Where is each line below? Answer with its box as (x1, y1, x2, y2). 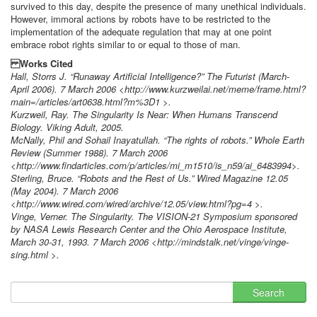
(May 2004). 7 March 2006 (11, 184, 118, 197)
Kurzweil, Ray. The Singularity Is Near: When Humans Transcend (11, 108, 277, 121)
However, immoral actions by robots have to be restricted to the (11, 12, 270, 25)
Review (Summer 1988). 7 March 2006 (11, 146, 168, 159)
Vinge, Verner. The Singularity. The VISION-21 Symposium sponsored (11, 209, 297, 223)
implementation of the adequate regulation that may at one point (11, 25, 272, 38)
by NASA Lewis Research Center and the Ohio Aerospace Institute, (11, 222, 287, 236)
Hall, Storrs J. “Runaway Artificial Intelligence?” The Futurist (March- (11, 69, 289, 83)
